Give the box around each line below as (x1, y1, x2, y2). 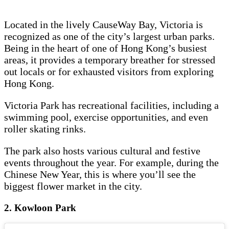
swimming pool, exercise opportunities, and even (4, 111, 208, 123)
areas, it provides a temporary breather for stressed (4, 54, 215, 65)
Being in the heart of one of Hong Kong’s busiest (4, 42, 207, 54)
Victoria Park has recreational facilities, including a (4, 99, 219, 111)
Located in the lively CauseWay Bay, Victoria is (4, 18, 203, 30)
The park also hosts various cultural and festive (4, 145, 200, 156)
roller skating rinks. (4, 123, 88, 134)
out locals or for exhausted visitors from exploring (4, 65, 214, 77)
